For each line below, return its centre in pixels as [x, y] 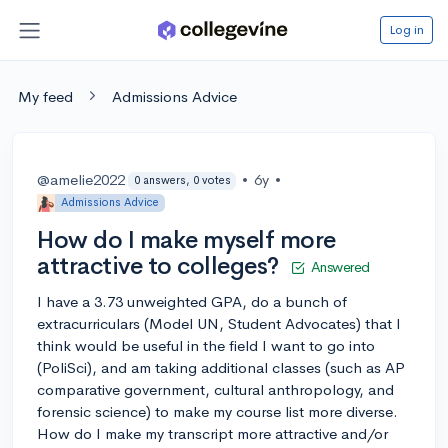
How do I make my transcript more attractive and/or [212, 433]
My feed [45, 96]
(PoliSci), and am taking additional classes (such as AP [221, 367]
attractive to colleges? [158, 265]
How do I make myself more [186, 239]
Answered [340, 266]
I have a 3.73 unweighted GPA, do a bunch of [192, 301]
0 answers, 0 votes [182, 180]
